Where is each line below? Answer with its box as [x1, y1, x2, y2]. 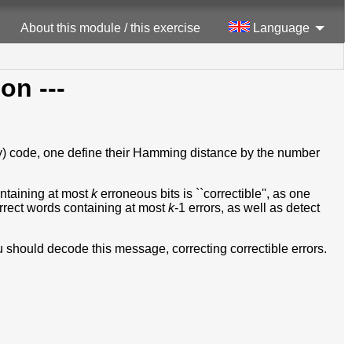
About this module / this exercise [20, 21, 200, 35]
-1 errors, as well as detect [174, 200, 320, 214]
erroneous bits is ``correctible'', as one [97, 186, 310, 200]
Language [250, 21, 310, 35]
